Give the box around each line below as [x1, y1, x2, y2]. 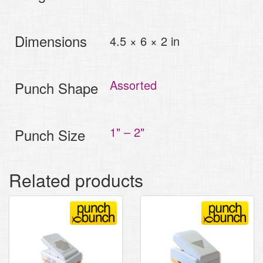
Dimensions [15, 30, 87, 51]
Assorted [110, 76, 157, 93]
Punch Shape [15, 77, 98, 98]
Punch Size [15, 124, 85, 145]
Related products [9, 167, 143, 193]
